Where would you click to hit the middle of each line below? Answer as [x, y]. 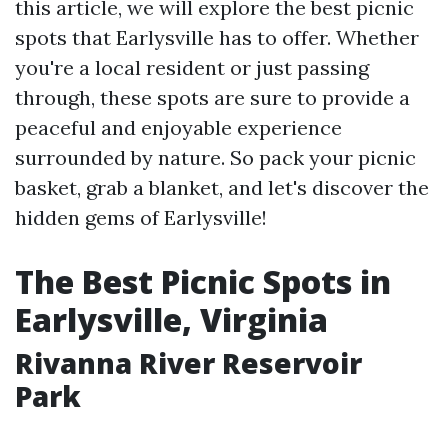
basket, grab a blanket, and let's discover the [222, 187]
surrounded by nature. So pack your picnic [215, 157]
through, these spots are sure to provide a [212, 97]
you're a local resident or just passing [192, 67]
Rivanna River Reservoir [188, 363]
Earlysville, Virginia [171, 319]
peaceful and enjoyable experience [178, 127]
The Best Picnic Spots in [203, 281]
